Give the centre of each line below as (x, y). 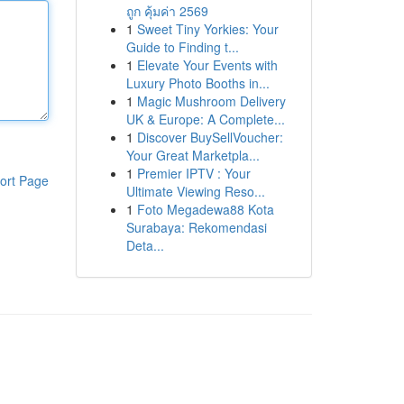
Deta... (145, 245)
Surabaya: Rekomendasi (196, 227)
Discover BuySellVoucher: (210, 137)
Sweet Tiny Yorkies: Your (207, 29)
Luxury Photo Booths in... (197, 83)
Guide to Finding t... (182, 47)
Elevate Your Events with (207, 65)
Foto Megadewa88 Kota (205, 209)
